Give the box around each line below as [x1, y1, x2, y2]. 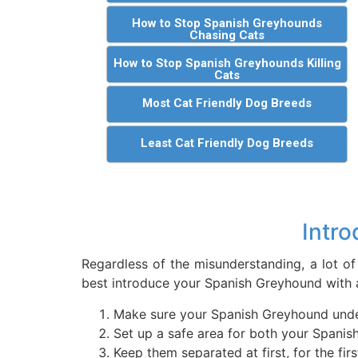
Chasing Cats [189, 27, 265, 42]
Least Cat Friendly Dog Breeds [141, 135, 314, 150]
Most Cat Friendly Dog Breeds [142, 95, 312, 110]
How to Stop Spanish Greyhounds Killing [113, 55, 341, 70]
